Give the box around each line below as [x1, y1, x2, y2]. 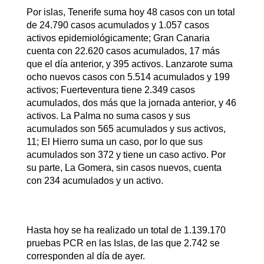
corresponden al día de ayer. [26, 251, 145, 262]
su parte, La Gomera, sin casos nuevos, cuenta [26, 163, 222, 173]
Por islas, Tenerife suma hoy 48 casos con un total [26, 7, 235, 18]
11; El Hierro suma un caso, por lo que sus [26, 137, 203, 147]
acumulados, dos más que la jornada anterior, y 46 [26, 98, 236, 108]
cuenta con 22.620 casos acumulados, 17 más [26, 46, 220, 57]
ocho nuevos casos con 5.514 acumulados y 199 [26, 72, 230, 82]
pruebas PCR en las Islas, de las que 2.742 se [26, 238, 220, 249]
